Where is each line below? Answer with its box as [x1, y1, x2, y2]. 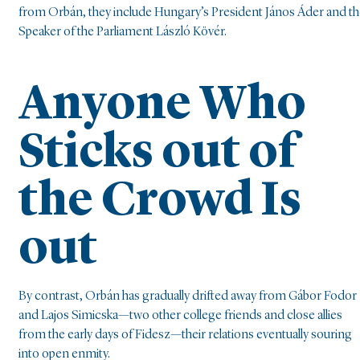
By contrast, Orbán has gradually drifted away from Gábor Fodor [18, 290, 357, 304]
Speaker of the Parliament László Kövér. [18, 25, 227, 39]
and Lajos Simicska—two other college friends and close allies [18, 309, 342, 323]
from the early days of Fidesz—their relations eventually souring [18, 329, 352, 342]
